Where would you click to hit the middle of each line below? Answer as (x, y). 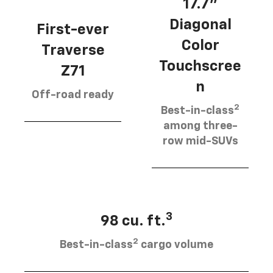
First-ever (73, 30)
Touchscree (200, 66)
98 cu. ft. (133, 221)
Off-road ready (73, 95)
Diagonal (200, 25)
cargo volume (176, 245)
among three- (200, 126)
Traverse (73, 50)
